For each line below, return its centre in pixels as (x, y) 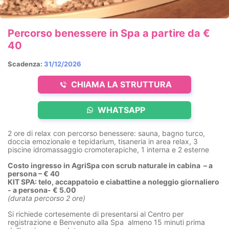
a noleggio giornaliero (180, 181)
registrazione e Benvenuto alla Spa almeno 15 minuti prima (106, 222)
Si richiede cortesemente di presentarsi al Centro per (96, 214)
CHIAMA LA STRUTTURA (120, 84)
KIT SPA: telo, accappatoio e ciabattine (74, 181)
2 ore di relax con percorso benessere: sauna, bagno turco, (106, 133)
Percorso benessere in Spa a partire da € (109, 33)
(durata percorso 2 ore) (47, 198)
